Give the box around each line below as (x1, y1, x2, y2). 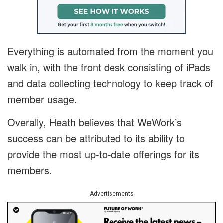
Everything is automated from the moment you (7, 44, 213, 59)
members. (7, 163, 52, 178)
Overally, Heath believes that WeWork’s (7, 115, 182, 130)
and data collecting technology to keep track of (7, 76, 213, 91)
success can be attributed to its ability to (7, 131, 185, 146)
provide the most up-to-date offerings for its (7, 147, 199, 162)
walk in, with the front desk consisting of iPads (7, 60, 210, 75)
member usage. (7, 92, 77, 107)
